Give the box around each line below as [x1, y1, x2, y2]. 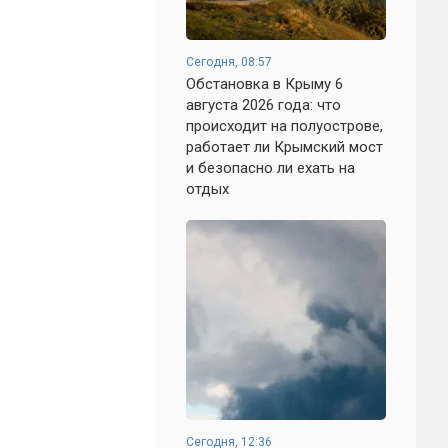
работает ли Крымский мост [186, 138, 383, 156]
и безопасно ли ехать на [186, 159, 355, 177]
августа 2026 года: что [186, 96, 341, 114]
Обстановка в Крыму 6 [186, 75, 343, 93]
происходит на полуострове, [186, 117, 383, 135]
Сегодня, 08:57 [186, 55, 272, 69]
